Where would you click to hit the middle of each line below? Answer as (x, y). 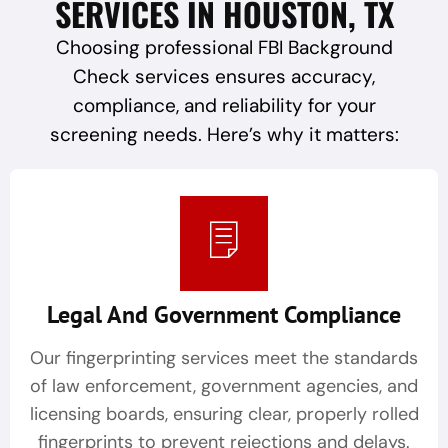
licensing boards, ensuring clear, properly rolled (224, 414)
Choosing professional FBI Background (224, 48)
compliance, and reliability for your (224, 106)
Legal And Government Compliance (224, 315)
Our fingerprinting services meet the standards (224, 358)
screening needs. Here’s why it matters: (224, 135)
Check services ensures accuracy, (224, 77)
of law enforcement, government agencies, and (224, 386)
